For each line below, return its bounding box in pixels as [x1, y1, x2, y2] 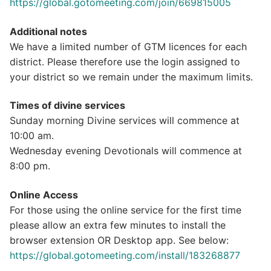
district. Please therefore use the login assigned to [10, 55, 240, 68]
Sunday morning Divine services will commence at [10, 114, 240, 127]
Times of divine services [10, 99, 125, 112]
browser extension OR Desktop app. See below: [10, 234, 229, 247]
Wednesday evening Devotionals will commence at [10, 145, 242, 157]
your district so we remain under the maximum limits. [10, 70, 253, 83]
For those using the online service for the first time [10, 204, 241, 217]
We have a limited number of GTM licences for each [10, 40, 247, 53]
